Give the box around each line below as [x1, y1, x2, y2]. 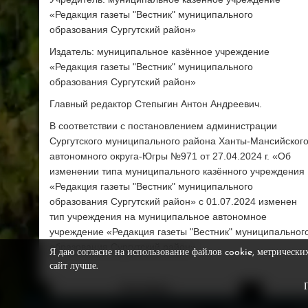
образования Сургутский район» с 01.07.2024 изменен [49, 196, 297, 208]
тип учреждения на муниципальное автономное [49, 211, 267, 223]
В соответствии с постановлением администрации [49, 120, 277, 132]
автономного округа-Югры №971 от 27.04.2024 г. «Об [49, 151, 291, 162]
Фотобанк [120, 284, 170, 296]
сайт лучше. [49, 261, 98, 272]
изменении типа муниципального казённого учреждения [49, 166, 305, 177]
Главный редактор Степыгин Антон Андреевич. [49, 98, 262, 110]
